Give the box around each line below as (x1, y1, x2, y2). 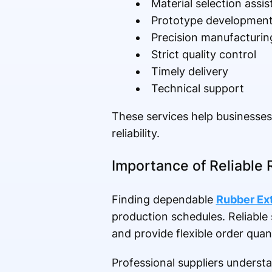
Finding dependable (111, 193, 216, 206)
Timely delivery (151, 65, 228, 78)
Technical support (151, 82, 244, 95)
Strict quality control (151, 48, 256, 61)
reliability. (111, 127, 160, 140)
